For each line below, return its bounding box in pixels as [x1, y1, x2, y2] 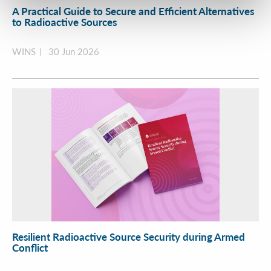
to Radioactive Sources [12, 15, 117, 30]
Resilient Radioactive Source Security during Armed [12, 229, 245, 244]
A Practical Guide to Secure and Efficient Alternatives [12, 4, 254, 19]
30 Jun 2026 [48, 45, 99, 58]
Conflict [12, 240, 48, 255]
